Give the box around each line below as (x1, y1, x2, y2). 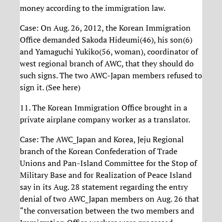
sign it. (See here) (20, 82, 80, 93)
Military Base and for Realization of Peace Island (20, 169, 192, 180)
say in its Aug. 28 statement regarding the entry (20, 181, 188, 192)
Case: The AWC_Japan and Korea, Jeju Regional (20, 133, 184, 145)
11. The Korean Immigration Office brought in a (20, 102, 187, 113)
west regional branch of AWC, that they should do (20, 58, 194, 69)
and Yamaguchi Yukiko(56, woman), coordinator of (20, 46, 198, 57)
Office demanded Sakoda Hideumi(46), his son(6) (20, 34, 192, 46)
